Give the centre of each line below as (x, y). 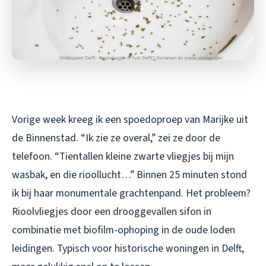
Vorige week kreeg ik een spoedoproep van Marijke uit (130, 119)
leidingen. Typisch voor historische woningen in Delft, (128, 248)
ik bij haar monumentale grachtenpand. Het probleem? (131, 193)
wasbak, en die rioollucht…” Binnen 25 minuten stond (129, 175)
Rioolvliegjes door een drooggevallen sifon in (112, 211)
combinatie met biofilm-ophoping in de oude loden (123, 230)
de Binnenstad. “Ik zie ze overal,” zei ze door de (116, 138)
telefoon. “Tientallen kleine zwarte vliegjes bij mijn (123, 156)
